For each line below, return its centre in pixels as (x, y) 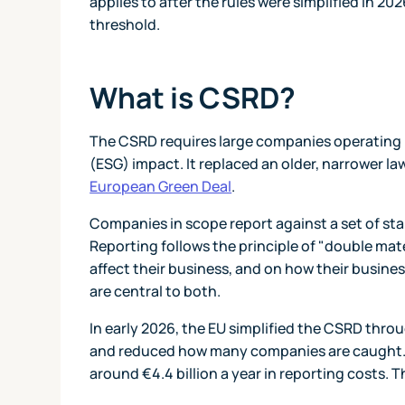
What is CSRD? (193, 97)
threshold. (125, 24)
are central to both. (155, 291)
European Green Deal (161, 186)
